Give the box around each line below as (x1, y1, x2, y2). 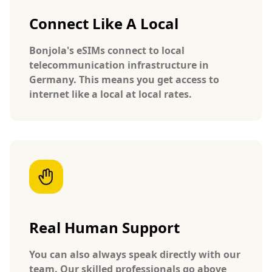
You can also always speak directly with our (29, 247, 240, 261)
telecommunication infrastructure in (29, 58, 209, 72)
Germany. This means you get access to (29, 72, 219, 86)
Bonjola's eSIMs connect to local (29, 43, 185, 57)
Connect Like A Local (29, 13, 178, 33)
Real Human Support (29, 217, 180, 237)
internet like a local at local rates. (29, 87, 192, 101)
